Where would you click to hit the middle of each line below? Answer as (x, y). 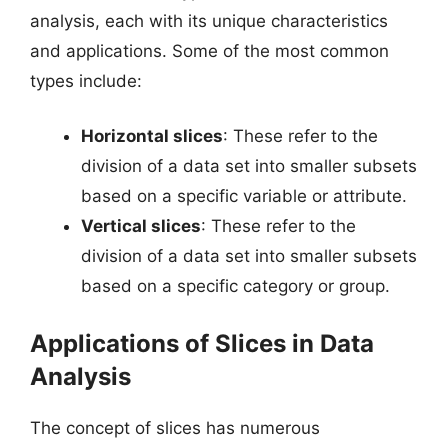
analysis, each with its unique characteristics (209, 20)
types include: (86, 80)
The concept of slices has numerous (175, 427)
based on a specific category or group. (235, 286)
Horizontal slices (152, 136)
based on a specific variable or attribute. (244, 196)
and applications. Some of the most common (209, 50)
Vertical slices (141, 226)
